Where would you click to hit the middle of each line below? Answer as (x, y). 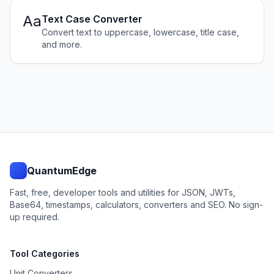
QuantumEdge (62, 171)
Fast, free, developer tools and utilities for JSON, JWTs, (123, 192)
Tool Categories (45, 254)
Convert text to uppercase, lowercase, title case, (140, 32)
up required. (35, 217)
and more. (62, 44)
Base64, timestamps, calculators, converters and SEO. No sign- (136, 205)
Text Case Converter (92, 19)
